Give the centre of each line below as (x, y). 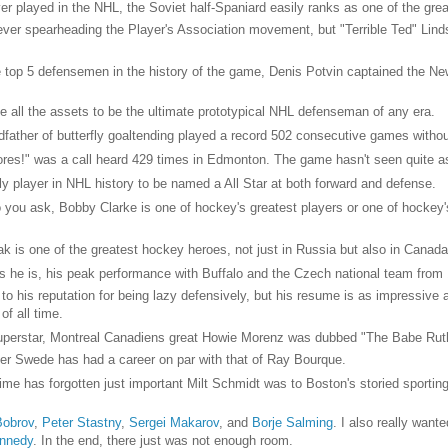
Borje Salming (292, 422)
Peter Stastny (81, 422)
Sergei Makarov (173, 422)
